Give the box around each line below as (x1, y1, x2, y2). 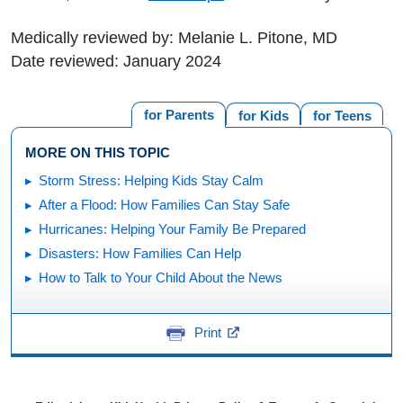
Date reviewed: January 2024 (11, 51, 221, 70)
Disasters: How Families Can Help (39, 246, 241, 261)
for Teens (312, 107, 372, 123)
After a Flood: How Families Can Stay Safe (39, 197, 290, 212)
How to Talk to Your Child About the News (39, 270, 282, 285)
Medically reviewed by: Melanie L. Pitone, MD (11, 28, 337, 47)
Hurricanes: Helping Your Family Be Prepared (39, 221, 306, 237)
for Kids (237, 107, 289, 123)
